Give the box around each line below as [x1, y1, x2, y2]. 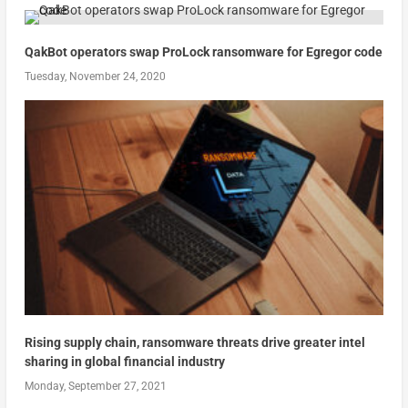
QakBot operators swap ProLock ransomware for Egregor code [24, 45, 382, 60]
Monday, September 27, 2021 [24, 380, 167, 393]
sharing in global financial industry [24, 354, 225, 370]
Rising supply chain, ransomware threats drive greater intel [24, 335, 365, 351]
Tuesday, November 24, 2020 [24, 70, 166, 84]
